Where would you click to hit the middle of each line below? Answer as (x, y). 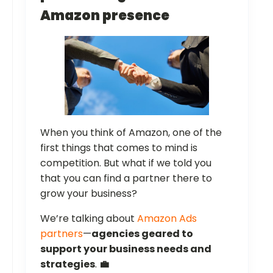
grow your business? (89, 193)
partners (62, 233)
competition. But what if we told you (126, 163)
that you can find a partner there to (126, 178)
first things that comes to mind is (119, 147)
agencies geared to (142, 233)
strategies (68, 264)
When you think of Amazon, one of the (131, 132)
